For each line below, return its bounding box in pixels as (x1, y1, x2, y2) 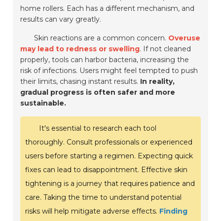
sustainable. (20, 99, 67, 108)
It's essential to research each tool (39, 124, 157, 133)
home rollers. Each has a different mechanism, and (20, 4, 195, 13)
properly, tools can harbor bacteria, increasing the (20, 55, 189, 65)
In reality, (140, 77, 175, 86)
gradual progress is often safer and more (20, 88, 176, 97)
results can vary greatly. (20, 15, 102, 24)
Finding (159, 207, 188, 216)
